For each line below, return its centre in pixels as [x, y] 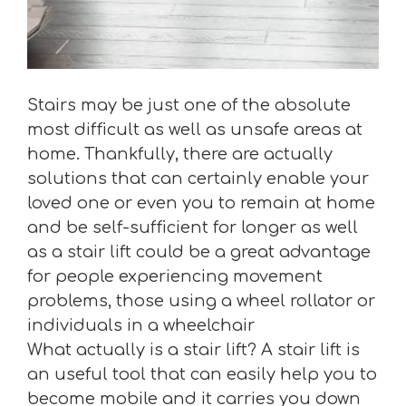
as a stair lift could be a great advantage [199, 252]
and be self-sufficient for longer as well [193, 227]
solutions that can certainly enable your [198, 179]
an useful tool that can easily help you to [202, 374]
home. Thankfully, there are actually [180, 154]
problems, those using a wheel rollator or [201, 301]
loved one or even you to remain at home [201, 203]
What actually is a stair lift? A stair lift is [193, 350]
